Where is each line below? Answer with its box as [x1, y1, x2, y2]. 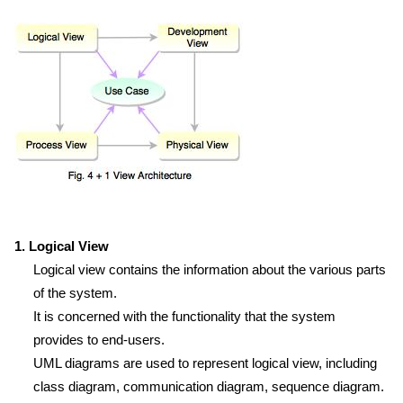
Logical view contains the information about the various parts [33, 262, 386, 277]
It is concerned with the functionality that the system [33, 309, 336, 324]
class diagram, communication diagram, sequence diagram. [33, 379, 384, 394]
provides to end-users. [33, 332, 165, 347]
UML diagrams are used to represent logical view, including [33, 355, 377, 371]
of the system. [33, 285, 117, 300]
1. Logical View [14, 238, 109, 254]
